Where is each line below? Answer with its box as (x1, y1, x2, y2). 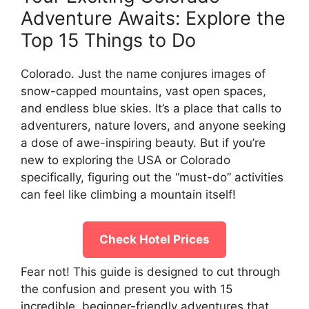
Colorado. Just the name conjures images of (21, 67, 266, 81)
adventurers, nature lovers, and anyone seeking (21, 119, 286, 133)
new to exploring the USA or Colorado (21, 153, 230, 168)
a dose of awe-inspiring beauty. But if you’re (21, 136, 266, 150)
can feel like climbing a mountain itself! (21, 188, 236, 202)
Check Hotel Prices (99, 232, 210, 246)
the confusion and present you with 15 (21, 281, 232, 296)
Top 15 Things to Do (21, 29, 196, 52)
